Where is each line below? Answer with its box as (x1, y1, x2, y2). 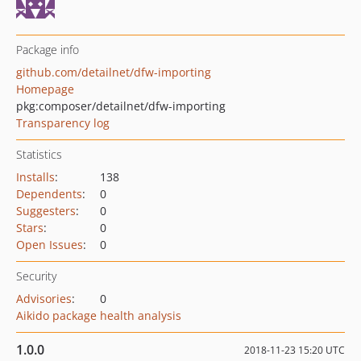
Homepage (16, 81, 74, 97)
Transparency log (16, 115, 110, 131)
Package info (16, 42, 79, 57)
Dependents (16, 186, 82, 201)
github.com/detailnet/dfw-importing (16, 64, 211, 80)
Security (16, 268, 56, 284)
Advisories (16, 291, 72, 306)
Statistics (16, 147, 62, 162)
